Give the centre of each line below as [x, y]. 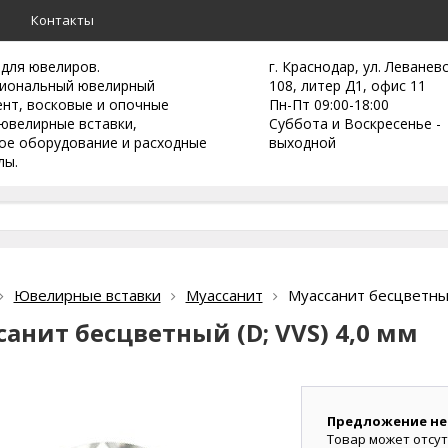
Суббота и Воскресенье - [355, 123]
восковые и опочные [98, 104]
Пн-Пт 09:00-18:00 [329, 104]
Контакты [62, 20]
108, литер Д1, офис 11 [347, 85]
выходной [302, 142]
